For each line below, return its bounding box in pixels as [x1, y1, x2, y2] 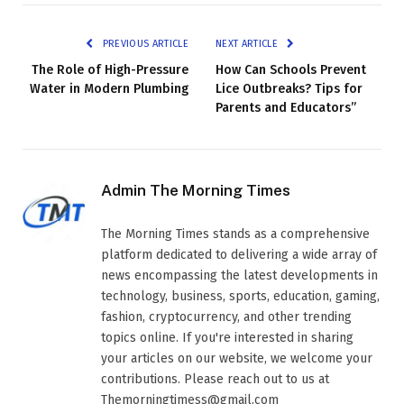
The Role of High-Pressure [32, 61, 188, 78]
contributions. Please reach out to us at [101, 371, 329, 387]
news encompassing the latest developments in [101, 267, 378, 283]
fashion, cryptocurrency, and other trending [101, 308, 352, 325]
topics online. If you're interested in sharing [101, 329, 353, 345]
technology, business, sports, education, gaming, [101, 288, 380, 304]
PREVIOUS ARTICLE [99, 37, 188, 50]
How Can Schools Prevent [216, 61, 366, 78]
